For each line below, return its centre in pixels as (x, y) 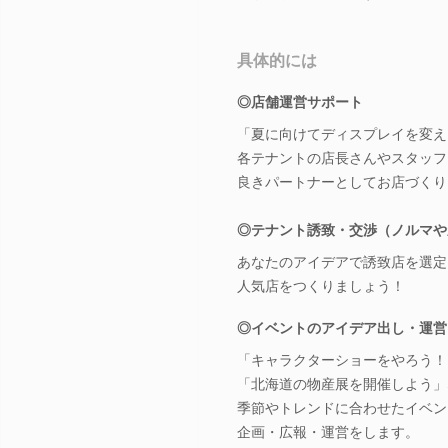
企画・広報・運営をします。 (328, 431)
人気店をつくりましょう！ (321, 285)
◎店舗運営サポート (300, 101)
